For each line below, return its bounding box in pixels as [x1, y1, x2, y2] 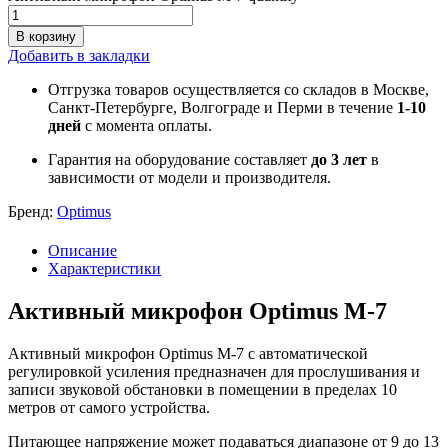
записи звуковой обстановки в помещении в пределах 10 [8, 380, 397, 398]
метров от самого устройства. [8, 398, 210, 416]
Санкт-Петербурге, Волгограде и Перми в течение [48, 99, 397, 117]
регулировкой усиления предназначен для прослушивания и [8, 362, 420, 380]
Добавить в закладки [8, 47, 150, 65]
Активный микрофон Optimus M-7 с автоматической [8, 344, 368, 362]
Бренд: [8, 203, 57, 221]
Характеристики [48, 260, 161, 278]
